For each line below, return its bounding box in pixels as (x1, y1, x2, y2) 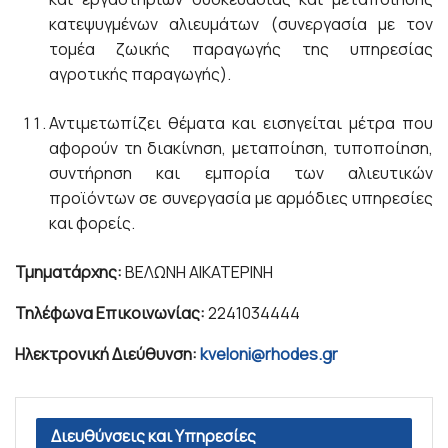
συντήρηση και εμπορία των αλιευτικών (49, 162, 433, 184)
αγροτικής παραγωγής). (49, 63, 232, 85)
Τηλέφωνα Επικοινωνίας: (15, 302, 205, 324)
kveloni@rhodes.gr (200, 343, 338, 365)
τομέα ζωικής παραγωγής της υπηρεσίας (49, 38, 433, 60)
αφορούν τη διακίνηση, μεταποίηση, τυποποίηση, (49, 137, 433, 159)
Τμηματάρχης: (15, 261, 125, 283)
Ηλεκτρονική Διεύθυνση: (15, 343, 200, 365)
